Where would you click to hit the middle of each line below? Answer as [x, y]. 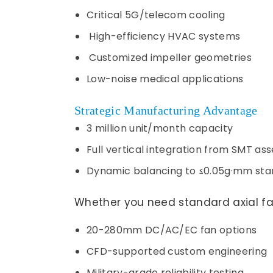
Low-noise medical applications [165, 79]
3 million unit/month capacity [160, 128]
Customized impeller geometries [169, 58]
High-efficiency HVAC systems [164, 36]
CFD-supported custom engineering [177, 251]
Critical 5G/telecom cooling [156, 15]
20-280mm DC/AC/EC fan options [172, 230]
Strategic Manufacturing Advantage [166, 110]
